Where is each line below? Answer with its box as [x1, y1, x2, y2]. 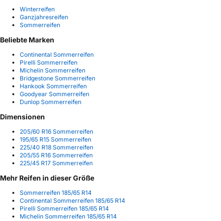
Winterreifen [20, 5, 55, 13]
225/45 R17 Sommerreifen [20, 159, 93, 167]
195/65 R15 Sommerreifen [20, 136, 91, 144]
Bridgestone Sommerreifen [20, 74, 95, 82]
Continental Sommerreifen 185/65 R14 [20, 197, 125, 205]
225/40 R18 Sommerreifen [20, 144, 93, 151]
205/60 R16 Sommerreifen [20, 128, 93, 136]
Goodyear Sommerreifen [20, 90, 89, 98]
